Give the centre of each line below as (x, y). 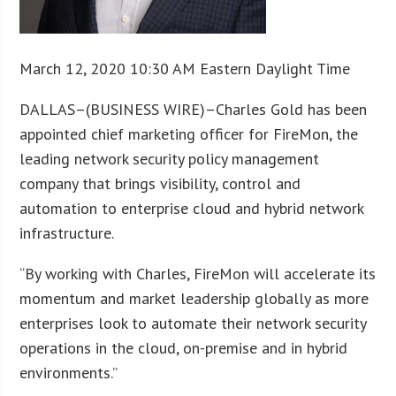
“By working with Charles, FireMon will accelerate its (198, 273)
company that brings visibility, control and (160, 183)
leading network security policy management (170, 158)
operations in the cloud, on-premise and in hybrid (184, 347)
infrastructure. (67, 232)
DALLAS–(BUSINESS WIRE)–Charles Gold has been (194, 109)
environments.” (69, 372)
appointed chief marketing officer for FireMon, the (189, 133)
